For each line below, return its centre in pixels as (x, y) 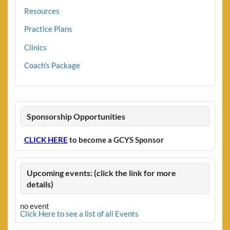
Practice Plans (48, 29)
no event (34, 206)
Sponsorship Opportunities (76, 116)
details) (40, 184)
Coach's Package (52, 65)
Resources (42, 11)
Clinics (35, 47)
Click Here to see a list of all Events (79, 213)
